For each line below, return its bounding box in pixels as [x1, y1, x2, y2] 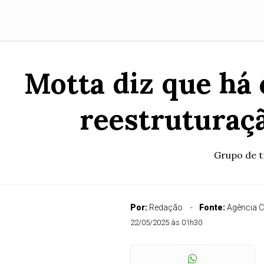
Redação [148, 203, 183, 212]
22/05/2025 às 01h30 [130, 218, 202, 227]
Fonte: [199, 203, 227, 212]
